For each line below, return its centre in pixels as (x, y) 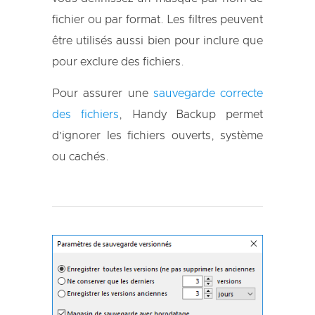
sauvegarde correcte (208, 93)
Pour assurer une (103, 93)
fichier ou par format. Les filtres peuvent (157, 19)
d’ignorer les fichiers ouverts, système (157, 135)
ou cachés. (81, 156)
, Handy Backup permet (191, 114)
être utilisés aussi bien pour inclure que (157, 40)
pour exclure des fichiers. (118, 62)
